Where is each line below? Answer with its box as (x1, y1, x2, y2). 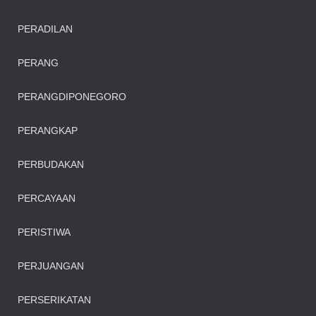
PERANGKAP (18, 125, 78, 136)
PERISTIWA (18, 226, 71, 238)
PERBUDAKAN (18, 159, 84, 170)
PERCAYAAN (18, 193, 75, 204)
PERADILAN (18, 23, 73, 35)
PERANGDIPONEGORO (18, 91, 126, 102)
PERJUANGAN (18, 260, 84, 272)
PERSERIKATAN (18, 294, 91, 305)
